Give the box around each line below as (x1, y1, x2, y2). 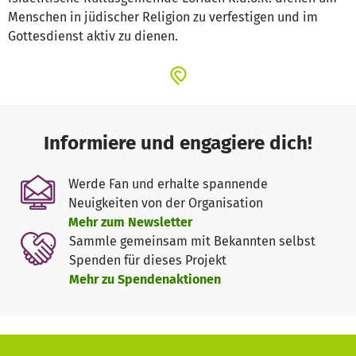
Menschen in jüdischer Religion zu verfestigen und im (8, 10, 318, 25)
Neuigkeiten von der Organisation (68, 195, 263, 211)
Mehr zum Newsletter (68, 215, 192, 230)
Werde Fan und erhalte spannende (68, 176, 268, 192)
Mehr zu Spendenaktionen (68, 272, 221, 288)
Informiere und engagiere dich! (44, 131, 312, 155)
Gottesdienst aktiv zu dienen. (8, 29, 178, 44)
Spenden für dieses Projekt (68, 253, 226, 269)
